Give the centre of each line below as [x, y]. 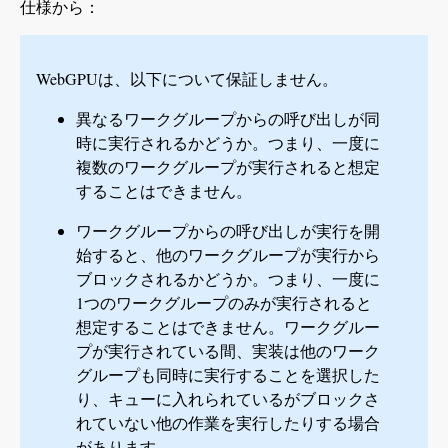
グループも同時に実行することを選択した [228, 375]
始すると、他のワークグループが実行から [228, 255]
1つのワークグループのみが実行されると [224, 303]
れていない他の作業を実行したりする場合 [228, 423]
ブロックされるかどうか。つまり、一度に [228, 279]
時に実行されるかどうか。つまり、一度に [228, 143]
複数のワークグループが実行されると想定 [228, 167]
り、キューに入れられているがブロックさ [228, 399]
